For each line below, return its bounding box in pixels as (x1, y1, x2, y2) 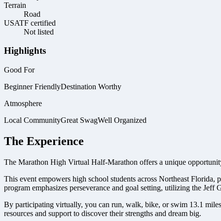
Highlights (4, 45, 46, 56)
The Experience (4, 135, 84, 148)
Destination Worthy (61, 82, 121, 91)
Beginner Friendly (4, 82, 61, 91)
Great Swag (61, 116, 98, 125)
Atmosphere (4, 99, 42, 108)
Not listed (24, 27, 54, 36)
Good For (4, 66, 35, 74)
